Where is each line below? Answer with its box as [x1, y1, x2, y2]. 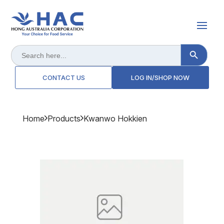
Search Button [194, 42, 215, 50]
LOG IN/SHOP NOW [131, 73, 190, 82]
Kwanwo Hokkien [83, 113, 147, 124]
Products [47, 113, 80, 124]
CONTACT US [42, 73, 85, 82]
